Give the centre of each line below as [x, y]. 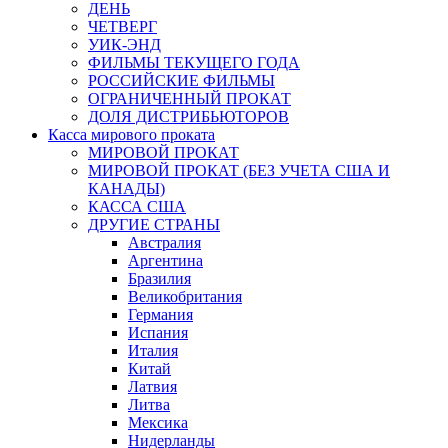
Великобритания [185, 296]
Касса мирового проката [131, 134]
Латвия [152, 386]
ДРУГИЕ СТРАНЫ [154, 224]
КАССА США [137, 206]
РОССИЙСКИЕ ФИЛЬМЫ [181, 80]
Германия [160, 314]
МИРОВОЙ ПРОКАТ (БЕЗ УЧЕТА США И [239, 170]
